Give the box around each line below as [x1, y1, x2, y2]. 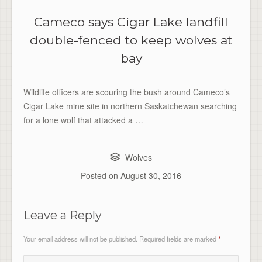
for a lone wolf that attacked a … [23, 113, 143, 126]
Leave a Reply [23, 208, 102, 222]
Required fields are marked [139, 233, 218, 243]
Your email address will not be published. [23, 233, 137, 243]
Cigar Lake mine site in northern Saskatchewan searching [23, 99, 237, 112]
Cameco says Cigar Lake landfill [34, 14, 228, 29]
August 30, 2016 [120, 169, 181, 181]
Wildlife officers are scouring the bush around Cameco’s [23, 85, 230, 98]
